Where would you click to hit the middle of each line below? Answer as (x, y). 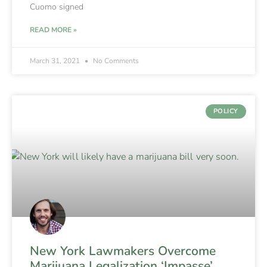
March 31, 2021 (56, 60)
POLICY (226, 111)
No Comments (115, 60)
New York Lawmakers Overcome (123, 251)
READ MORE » (53, 30)
